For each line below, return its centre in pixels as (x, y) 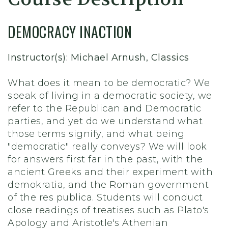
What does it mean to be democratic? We (109, 83)
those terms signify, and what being (96, 134)
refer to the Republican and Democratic (104, 109)
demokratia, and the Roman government (108, 185)
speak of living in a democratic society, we (110, 96)
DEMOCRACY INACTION (70, 32)
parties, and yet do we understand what (105, 121)
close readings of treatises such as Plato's (108, 210)
